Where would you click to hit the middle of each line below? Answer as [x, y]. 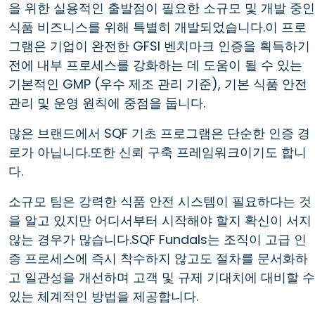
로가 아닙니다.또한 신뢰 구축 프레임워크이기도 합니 [157, 152]
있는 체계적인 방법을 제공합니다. [103, 296]
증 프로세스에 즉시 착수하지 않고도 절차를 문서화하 [158, 258]
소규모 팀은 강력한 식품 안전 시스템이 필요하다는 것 [160, 201]
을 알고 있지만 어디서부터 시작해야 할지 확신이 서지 [160, 220]
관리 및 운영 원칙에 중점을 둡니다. [107, 103]
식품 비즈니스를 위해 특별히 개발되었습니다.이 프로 [157, 27]
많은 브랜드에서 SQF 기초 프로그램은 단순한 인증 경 [159, 133]
